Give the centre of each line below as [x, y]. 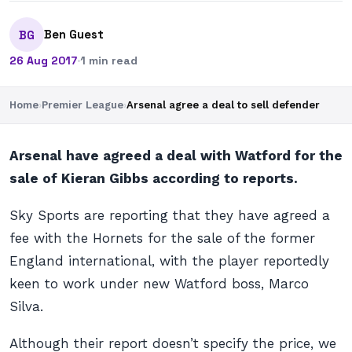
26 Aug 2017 [43, 60]
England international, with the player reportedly [169, 261]
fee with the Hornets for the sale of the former [162, 238]
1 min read [109, 60]
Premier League [82, 105]
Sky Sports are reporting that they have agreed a [170, 215]
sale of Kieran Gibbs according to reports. [154, 178]
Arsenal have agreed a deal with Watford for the [176, 156]
